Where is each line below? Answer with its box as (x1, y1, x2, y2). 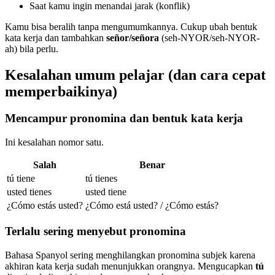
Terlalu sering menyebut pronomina (5, 224, 186, 238)
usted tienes (7, 187, 52, 198)
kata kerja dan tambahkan (5, 32, 106, 43)
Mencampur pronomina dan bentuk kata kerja (5, 112, 243, 125)
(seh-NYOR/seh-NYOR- (159, 32, 260, 43)
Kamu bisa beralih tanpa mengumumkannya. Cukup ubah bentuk (5, 21, 257, 32)
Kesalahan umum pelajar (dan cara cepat (5, 66, 266, 83)
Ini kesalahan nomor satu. (5, 137, 104, 148)
